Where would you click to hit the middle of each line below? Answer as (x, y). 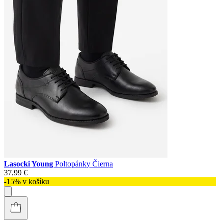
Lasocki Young (29, 164)
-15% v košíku (27, 181)
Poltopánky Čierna (84, 164)
